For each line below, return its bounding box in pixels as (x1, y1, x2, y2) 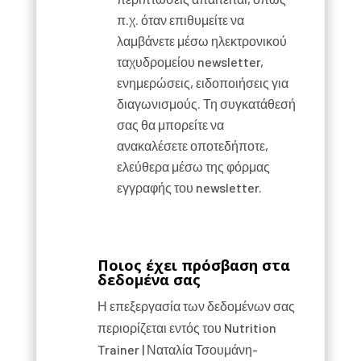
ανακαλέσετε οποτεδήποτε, (116, 138, 268, 153)
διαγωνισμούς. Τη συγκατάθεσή (116, 96, 296, 111)
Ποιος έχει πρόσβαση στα (97, 255, 290, 275)
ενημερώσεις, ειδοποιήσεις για (116, 75, 288, 90)
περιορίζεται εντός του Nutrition (97, 320, 276, 335)
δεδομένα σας (97, 270, 201, 289)
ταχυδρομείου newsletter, (116, 54, 263, 69)
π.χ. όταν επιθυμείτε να (116, 12, 244, 27)
